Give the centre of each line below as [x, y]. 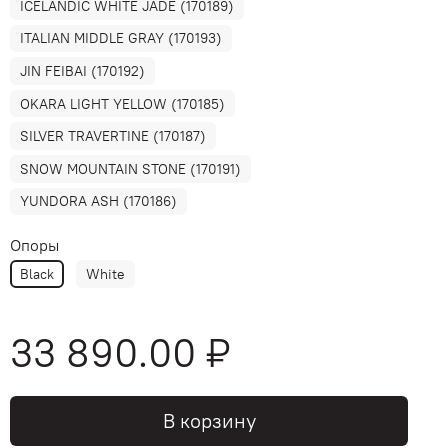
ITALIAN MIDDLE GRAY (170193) [121, 38]
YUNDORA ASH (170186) [99, 201]
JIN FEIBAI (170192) [83, 71]
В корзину [209, 420]
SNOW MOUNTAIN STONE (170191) [131, 168]
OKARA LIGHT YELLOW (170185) [123, 103]
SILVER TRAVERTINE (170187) [113, 136]
